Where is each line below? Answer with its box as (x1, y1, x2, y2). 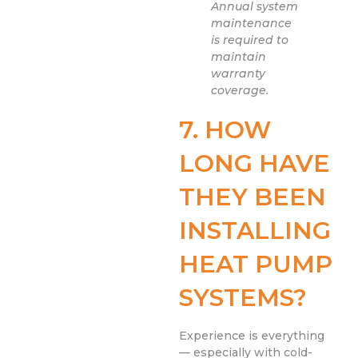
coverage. (211, 83, 268, 98)
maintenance (211, 16, 292, 31)
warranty (211, 66, 265, 82)
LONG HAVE (179, 149, 330, 179)
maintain (211, 50, 266, 65)
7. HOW (179, 115, 271, 145)
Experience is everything (179, 328, 324, 344)
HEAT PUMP (179, 249, 332, 280)
